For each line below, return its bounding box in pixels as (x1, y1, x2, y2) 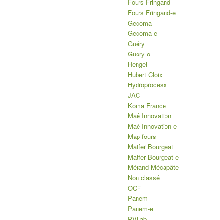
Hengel (128, 59, 148, 69)
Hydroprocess (128, 80, 167, 89)
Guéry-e (128, 49, 151, 58)
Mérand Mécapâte (128, 162, 179, 172)
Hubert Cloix (128, 69, 163, 79)
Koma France (128, 100, 166, 110)
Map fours (128, 131, 157, 141)
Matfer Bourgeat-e (128, 152, 179, 162)
